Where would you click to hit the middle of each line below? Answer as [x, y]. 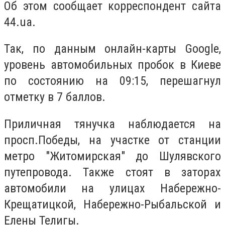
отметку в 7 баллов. [56, 97]
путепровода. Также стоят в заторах [113, 172]
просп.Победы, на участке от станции [113, 140]
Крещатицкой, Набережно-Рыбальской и [113, 204]
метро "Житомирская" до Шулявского [113, 156]
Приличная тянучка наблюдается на [113, 124]
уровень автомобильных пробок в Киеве [113, 65]
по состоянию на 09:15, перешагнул [113, 81]
